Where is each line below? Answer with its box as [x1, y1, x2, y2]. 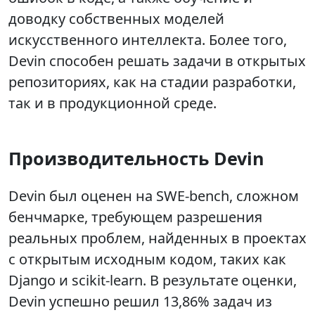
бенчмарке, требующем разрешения [8, 207, 262, 227]
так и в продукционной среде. [8, 94, 217, 113]
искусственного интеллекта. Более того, [8, 30, 287, 50]
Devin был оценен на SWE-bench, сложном [8, 186, 299, 206]
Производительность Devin [8, 146, 264, 171]
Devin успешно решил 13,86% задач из [8, 292, 272, 311]
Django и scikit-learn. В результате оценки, [8, 271, 297, 290]
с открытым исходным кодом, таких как [8, 250, 286, 269]
